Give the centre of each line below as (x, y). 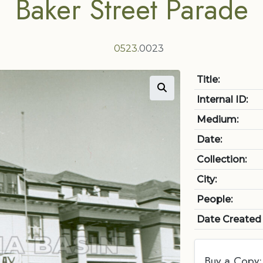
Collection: (222, 159)
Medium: (218, 119)
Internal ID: (222, 100)
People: (215, 199)
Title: (208, 80)
